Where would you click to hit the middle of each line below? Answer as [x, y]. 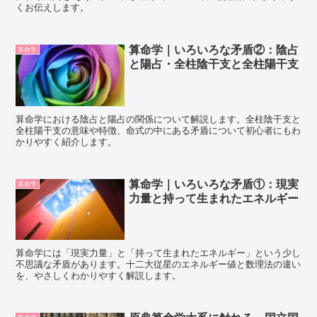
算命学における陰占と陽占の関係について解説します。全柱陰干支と [158, 118]
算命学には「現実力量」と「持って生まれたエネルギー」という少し [158, 252]
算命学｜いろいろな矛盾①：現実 [214, 183]
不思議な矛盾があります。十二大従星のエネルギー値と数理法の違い [158, 263]
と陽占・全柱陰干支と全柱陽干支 [214, 64]
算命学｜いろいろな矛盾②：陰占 [214, 50]
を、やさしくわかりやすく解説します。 [99, 275]
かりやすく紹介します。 [67, 141]
